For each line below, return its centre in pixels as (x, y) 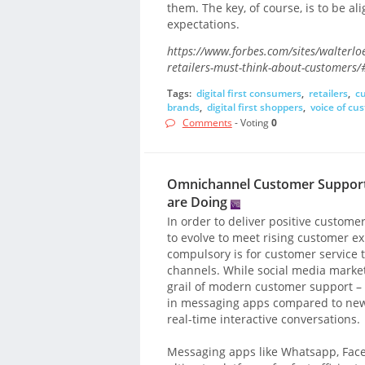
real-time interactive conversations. (263, 319)
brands (183, 107)
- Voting (251, 123)
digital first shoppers (255, 107)
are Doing (197, 202)
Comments (207, 123)
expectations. (203, 24)
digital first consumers (248, 93)
